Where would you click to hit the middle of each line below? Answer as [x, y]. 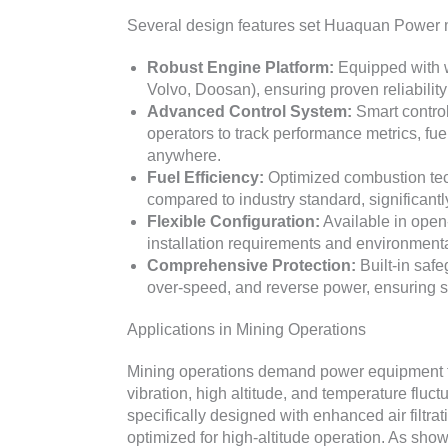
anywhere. [184, 156]
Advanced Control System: [249, 112]
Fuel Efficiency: [205, 178]
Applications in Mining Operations [246, 330]
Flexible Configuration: [233, 222]
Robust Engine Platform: [240, 68]
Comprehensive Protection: [251, 266]
